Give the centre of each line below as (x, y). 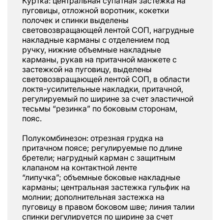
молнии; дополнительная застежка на (93, 197)
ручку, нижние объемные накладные (92, 49)
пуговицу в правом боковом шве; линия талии (108, 206)
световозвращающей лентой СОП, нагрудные (108, 30)
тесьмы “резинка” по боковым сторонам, (100, 108)
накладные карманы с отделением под (96, 40)
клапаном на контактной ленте (80, 167)
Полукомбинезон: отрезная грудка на (93, 138)
